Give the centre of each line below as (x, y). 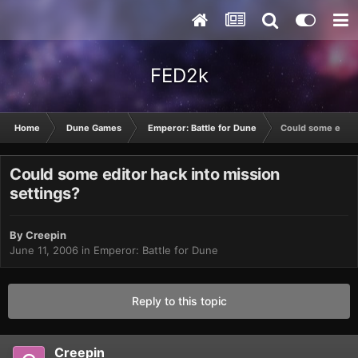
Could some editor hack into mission (145, 175)
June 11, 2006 (44, 251)
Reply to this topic (179, 301)
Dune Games (94, 128)
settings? (45, 194)
